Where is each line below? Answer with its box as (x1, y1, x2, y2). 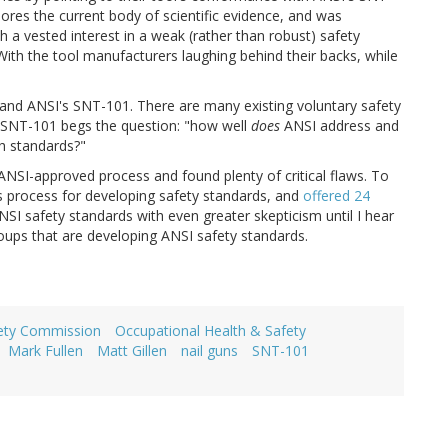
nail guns (181, 341, 238, 361)
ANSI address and (280, 116, 399, 136)
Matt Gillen (97, 341, 167, 361)
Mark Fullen (8, 341, 83, 361)
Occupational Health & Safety (115, 321, 306, 341)
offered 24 (303, 186, 370, 206)
